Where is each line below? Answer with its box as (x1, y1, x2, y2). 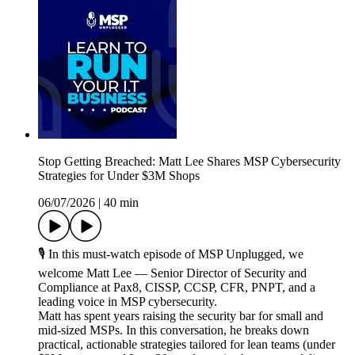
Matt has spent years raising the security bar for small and (38, 309, 323, 323)
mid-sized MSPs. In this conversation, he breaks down (38, 323, 309, 338)
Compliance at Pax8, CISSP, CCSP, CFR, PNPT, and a (38, 281, 315, 295)
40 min (104, 196, 139, 210)
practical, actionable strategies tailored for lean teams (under (38, 338, 335, 352)
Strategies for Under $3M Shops (38, 169, 200, 183)
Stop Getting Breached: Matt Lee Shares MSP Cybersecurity (38, 155, 341, 169)
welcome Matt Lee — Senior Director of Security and (38, 266, 307, 281)
